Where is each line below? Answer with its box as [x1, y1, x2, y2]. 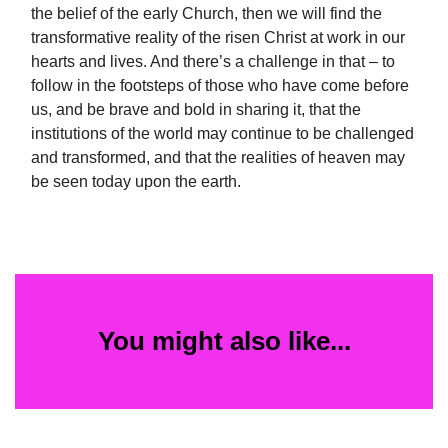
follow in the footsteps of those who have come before [31, 77, 409, 95]
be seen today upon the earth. [31, 173, 241, 191]
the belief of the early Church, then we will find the [31, 5, 382, 23]
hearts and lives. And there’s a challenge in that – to [31, 53, 395, 71]
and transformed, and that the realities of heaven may [31, 149, 405, 167]
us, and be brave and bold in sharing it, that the [31, 101, 361, 119]
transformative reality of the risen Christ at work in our [31, 29, 405, 47]
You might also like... [97, 326, 351, 357]
